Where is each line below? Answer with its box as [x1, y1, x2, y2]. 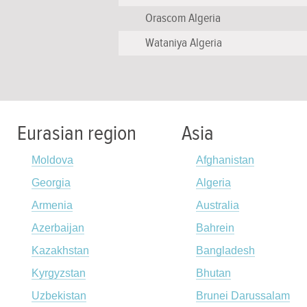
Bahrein [196, 222, 234, 234]
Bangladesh [196, 245, 255, 256]
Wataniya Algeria [145, 36, 222, 50]
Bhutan [196, 267, 231, 279]
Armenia [32, 199, 73, 211]
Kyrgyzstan [32, 267, 86, 279]
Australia [196, 199, 239, 211]
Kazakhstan [32, 245, 89, 256]
